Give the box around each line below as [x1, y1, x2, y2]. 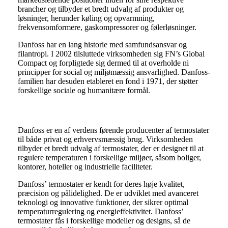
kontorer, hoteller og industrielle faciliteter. [17, 162, 153, 172]
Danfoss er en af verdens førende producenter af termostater [17, 126, 209, 135]
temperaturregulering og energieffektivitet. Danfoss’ [17, 207, 183, 216]
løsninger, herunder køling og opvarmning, [17, 14, 155, 23]
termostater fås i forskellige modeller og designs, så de [17, 216, 190, 225]
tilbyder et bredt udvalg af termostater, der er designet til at [17, 144, 204, 153]
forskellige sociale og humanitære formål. [17, 86, 150, 95]
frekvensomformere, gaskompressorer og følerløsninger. [17, 23, 196, 32]
